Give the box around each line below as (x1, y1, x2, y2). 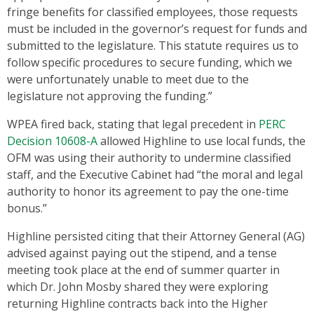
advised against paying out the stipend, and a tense (7, 245, 277, 261)
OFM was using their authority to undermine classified (7, 150, 291, 166)
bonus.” (7, 200, 50, 217)
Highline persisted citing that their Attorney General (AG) (7, 228, 305, 245)
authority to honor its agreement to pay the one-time (7, 184, 289, 200)
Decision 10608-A (7, 133, 97, 149)
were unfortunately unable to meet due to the (7, 71, 249, 88)
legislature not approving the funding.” (7, 88, 212, 104)
